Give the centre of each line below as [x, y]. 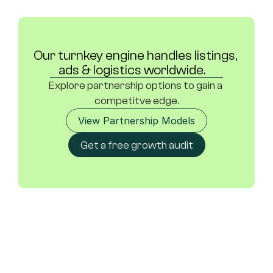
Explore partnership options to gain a [136, 86]
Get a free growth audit [136, 145]
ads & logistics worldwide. [210, 70]
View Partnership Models [136, 120]
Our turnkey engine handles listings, [135, 55]
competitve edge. [136, 101]
